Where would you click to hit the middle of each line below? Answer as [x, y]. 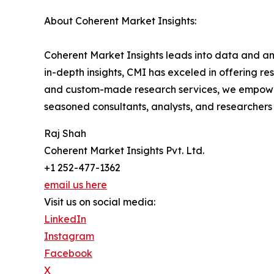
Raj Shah [65, 134]
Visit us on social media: [100, 202]
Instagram [69, 236]
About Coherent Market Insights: [120, 21]
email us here [76, 185]
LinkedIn [65, 219]
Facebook [68, 254]
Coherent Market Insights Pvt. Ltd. [124, 151]
